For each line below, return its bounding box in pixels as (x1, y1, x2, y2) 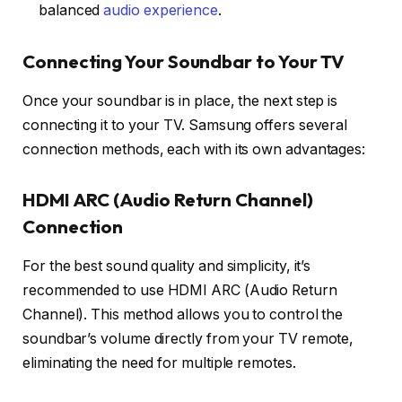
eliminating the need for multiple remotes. (22, 354, 296, 371)
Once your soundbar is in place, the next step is (22, 92, 338, 109)
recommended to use (22, 281, 168, 299)
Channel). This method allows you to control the (22, 305, 344, 323)
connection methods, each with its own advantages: (22, 140, 366, 158)
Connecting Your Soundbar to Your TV (22, 49, 345, 73)
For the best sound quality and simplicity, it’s (22, 257, 311, 275)
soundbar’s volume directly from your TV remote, (22, 329, 354, 347)
